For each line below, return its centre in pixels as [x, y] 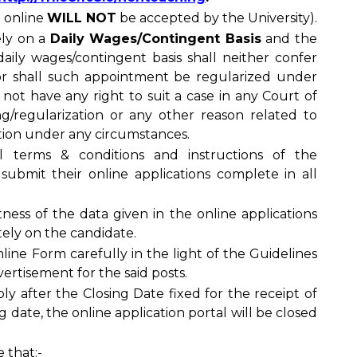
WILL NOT [82, 18]
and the [289, 39]
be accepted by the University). [217, 18]
